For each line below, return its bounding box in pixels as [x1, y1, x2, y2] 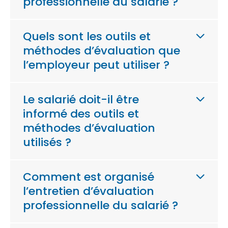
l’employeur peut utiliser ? [23, 57, 169, 73]
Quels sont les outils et [23, 28, 151, 44]
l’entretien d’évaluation [23, 183, 154, 199]
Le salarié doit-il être [23, 92, 139, 107]
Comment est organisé [23, 169, 154, 185]
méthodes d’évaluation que [23, 43, 180, 59]
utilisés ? [23, 134, 71, 150]
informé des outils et [23, 106, 139, 122]
